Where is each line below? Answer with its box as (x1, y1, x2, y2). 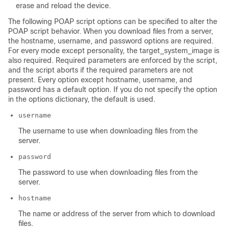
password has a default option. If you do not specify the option (8, 85, 217, 94)
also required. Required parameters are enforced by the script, (8, 56, 217, 65)
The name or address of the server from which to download (18, 210, 215, 218)
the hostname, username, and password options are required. (8, 37, 214, 45)
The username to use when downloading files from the (18, 127, 198, 135)
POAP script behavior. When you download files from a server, (8, 27, 213, 36)
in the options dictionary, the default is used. (8, 95, 155, 104)
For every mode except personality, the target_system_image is (8, 47, 219, 55)
